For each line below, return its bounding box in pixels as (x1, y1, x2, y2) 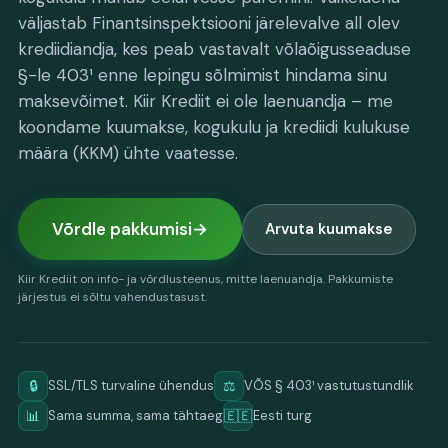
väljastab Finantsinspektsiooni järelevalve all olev (18, 12, 400, 34)
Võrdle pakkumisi (52, 218, 192, 240)
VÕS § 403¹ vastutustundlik (244, 377, 414, 394)
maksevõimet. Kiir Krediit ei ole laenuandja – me (18, 90, 393, 112)
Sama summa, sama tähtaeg (48, 407, 223, 424)
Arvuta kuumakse (265, 218, 393, 239)
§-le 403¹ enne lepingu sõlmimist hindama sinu (18, 64, 387, 86)
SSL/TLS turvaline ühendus (48, 377, 214, 394)
